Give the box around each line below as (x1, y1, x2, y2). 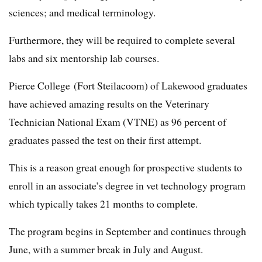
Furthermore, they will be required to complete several (9, 33, 235, 47)
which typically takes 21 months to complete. (9, 196, 198, 211)
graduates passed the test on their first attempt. (9, 133, 201, 147)
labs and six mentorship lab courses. (9, 51, 159, 65)
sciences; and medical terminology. (9, 5, 156, 20)
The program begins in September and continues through (9, 224, 246, 239)
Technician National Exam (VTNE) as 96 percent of (9, 115, 226, 129)
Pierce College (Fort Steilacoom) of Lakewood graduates (9, 78, 247, 93)
